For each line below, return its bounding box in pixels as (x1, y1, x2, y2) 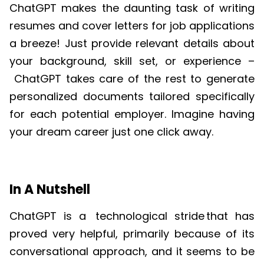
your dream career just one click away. (9, 124, 213, 140)
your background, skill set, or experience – (9, 54, 255, 69)
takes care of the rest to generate (61, 71, 255, 87)
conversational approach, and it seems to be (9, 243, 255, 259)
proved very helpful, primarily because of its (9, 226, 255, 241)
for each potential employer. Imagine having (9, 107, 255, 122)
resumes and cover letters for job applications (9, 18, 255, 34)
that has (204, 208, 255, 223)
